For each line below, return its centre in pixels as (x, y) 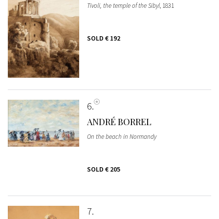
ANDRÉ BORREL (119, 122)
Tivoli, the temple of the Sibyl (123, 5)
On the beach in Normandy (121, 137)
